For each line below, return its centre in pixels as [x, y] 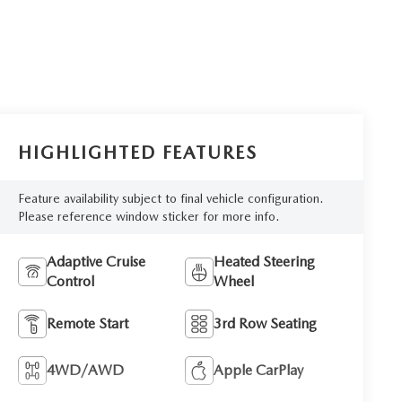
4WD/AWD [86, 371]
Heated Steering [265, 262]
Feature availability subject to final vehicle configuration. [171, 199]
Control [71, 282]
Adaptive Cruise [96, 262]
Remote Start [88, 324]
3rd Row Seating [266, 324]
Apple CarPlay [259, 371]
